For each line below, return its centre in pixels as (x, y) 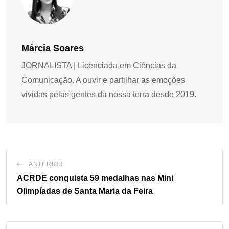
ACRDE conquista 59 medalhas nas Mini (95, 178)
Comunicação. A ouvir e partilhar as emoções (103, 80)
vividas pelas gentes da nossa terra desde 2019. (109, 94)
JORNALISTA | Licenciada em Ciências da (99, 65)
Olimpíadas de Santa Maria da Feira (85, 191)
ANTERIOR (46, 164)
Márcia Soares (53, 48)
